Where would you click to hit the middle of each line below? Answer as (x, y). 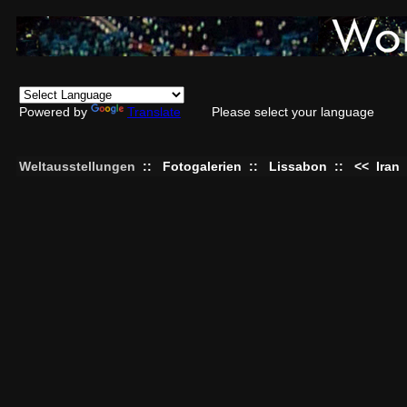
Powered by (55, 112)
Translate (154, 112)
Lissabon (298, 166)
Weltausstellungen (77, 166)
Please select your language (293, 112)
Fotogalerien (202, 166)
